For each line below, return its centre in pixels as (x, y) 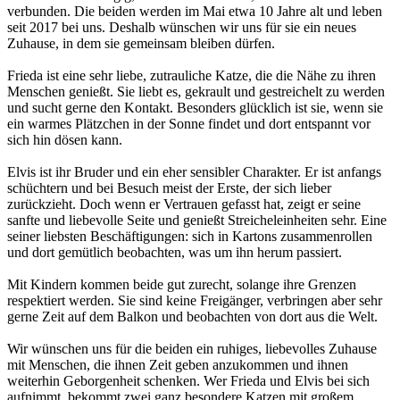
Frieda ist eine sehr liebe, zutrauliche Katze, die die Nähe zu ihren (192, 75)
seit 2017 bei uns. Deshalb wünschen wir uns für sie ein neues (182, 27)
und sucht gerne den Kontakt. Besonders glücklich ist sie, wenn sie (195, 107)
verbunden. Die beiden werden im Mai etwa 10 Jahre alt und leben (195, 11)
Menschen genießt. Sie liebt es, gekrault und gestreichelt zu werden (196, 91)
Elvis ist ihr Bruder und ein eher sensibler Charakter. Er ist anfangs (194, 171)
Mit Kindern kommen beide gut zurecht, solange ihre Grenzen (182, 284)
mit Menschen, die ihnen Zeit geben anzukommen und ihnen (178, 364)
